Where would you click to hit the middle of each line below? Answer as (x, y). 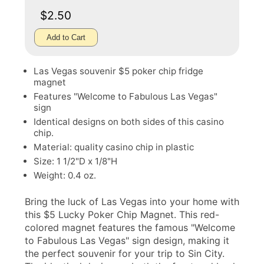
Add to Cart (66, 37)
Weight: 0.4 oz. (65, 175)
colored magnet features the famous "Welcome (130, 227)
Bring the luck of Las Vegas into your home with (132, 202)
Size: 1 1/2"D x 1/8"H (75, 161)
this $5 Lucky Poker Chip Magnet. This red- (122, 214)
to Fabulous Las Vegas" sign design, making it (127, 240)
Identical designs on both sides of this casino (129, 122)
